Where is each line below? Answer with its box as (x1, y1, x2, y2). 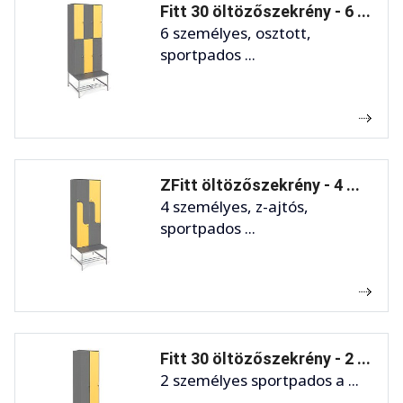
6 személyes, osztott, (160, 22, 311, 43)
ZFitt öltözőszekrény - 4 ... (160, 175, 360, 194)
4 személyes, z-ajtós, (160, 195, 309, 217)
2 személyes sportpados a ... (160, 369, 359, 390)
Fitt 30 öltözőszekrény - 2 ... (160, 348, 371, 368)
